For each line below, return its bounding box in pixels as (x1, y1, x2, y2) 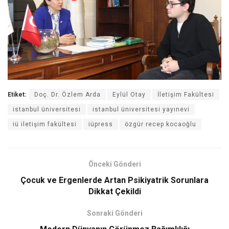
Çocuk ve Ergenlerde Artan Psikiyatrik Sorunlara (20, 175, 209, 185)
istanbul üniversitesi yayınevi (93, 105, 190, 113)
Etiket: (8, 90, 26, 98)
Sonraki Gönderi (86, 209, 143, 217)
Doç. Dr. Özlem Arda (34, 90, 101, 98)
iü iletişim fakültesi (13, 120, 77, 128)
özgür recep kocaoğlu (125, 120, 196, 128)
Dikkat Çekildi (88, 186, 141, 196)
